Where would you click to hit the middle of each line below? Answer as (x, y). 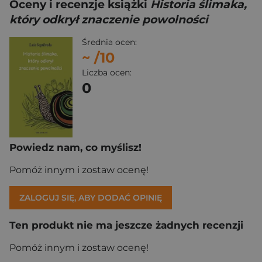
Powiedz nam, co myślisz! (75, 148)
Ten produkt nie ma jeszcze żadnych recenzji (126, 225)
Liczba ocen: (107, 73)
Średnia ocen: (109, 42)
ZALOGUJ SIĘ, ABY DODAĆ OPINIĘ (91, 198)
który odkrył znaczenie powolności (109, 20)
